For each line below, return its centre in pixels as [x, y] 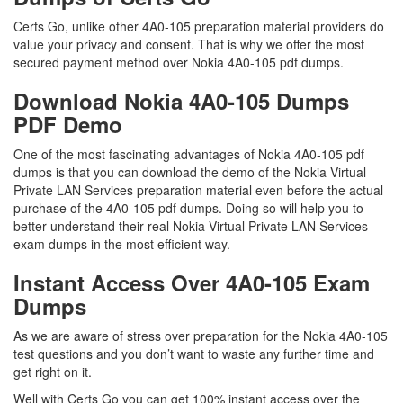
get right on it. [54, 372]
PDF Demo [68, 124]
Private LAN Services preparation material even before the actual [198, 190]
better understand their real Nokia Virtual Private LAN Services [191, 226]
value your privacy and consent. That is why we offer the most [189, 44]
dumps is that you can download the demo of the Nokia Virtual [190, 172]
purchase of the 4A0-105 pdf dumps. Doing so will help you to [188, 208]
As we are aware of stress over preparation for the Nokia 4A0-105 [201, 336]
